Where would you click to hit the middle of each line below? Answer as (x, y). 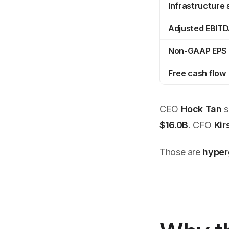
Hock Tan (201, 109)
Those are (181, 152)
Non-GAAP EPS (198, 51)
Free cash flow (197, 73)
